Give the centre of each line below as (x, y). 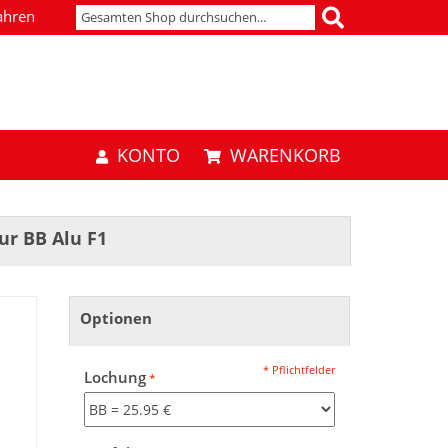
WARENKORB (285, 155)
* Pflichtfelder (298, 369)
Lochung (114, 377)
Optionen (115, 318)
